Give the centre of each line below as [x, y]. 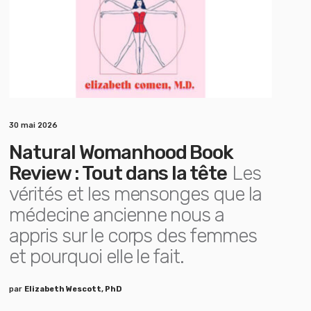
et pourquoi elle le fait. [97, 257]
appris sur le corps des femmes [133, 236]
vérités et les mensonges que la [135, 194]
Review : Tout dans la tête [118, 173]
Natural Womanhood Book [121, 152]
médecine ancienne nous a [117, 215]
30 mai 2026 [34, 125]
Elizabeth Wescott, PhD [73, 289]
